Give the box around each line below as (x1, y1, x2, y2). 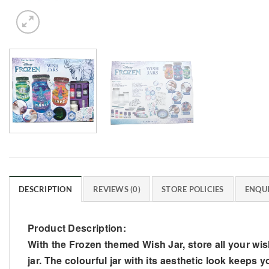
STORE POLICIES (162, 184, 224, 194)
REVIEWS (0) (93, 184, 141, 194)
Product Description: (28, 220, 126, 235)
